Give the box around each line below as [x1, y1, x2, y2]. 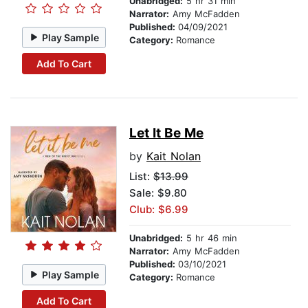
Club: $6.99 [129, 203, 188, 217]
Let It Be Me [129, 125, 203, 142]
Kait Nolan [146, 149, 201, 164]
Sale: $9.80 [129, 186, 187, 200]
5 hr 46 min [183, 232, 237, 244]
